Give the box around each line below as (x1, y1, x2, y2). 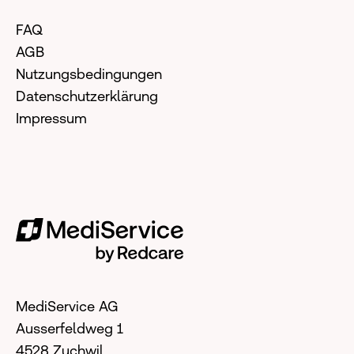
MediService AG (16, 298, 119, 315)
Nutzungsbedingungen (16, 66, 162, 83)
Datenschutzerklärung (16, 88, 158, 105)
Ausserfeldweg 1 (16, 320, 123, 337)
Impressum (16, 110, 87, 127)
